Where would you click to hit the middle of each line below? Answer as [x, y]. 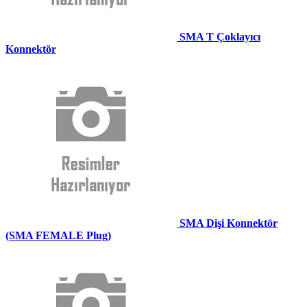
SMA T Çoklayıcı [220, 37]
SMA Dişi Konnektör [229, 223]
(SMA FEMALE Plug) [58, 236]
